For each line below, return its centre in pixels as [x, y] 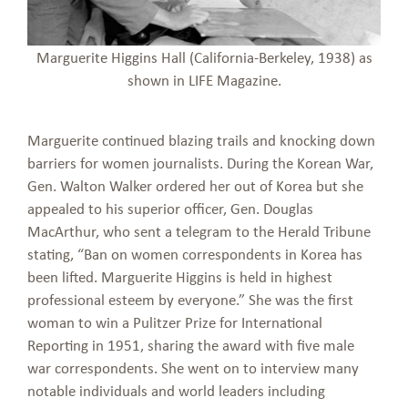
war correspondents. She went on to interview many [193, 367]
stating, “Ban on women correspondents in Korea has [195, 253]
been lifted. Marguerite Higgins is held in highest [180, 276]
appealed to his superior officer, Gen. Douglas [170, 208]
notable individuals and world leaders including [176, 390]
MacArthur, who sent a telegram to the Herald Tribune [199, 230]
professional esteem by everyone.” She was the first [190, 299]
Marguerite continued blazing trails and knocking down [201, 139]
